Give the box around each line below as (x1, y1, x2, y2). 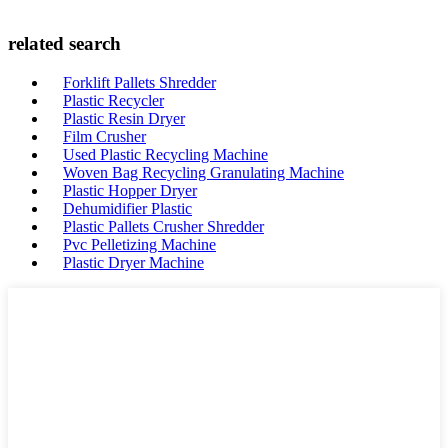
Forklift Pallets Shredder (63, 74, 216, 91)
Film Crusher (63, 128, 146, 145)
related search (8, 33, 121, 55)
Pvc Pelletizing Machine (63, 236, 216, 253)
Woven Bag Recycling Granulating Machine (63, 164, 344, 181)
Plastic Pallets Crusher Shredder (63, 218, 264, 235)
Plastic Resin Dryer (63, 110, 185, 127)
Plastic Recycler (63, 92, 164, 109)
